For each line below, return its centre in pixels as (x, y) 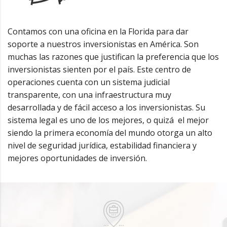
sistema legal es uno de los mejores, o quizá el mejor (108, 120)
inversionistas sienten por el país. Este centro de (99, 70)
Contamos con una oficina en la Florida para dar (98, 32)
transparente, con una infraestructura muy (89, 95)
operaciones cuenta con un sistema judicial (89, 82)
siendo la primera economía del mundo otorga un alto (110, 133)
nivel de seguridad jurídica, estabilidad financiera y (102, 146)
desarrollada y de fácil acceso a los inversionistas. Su (106, 108)
